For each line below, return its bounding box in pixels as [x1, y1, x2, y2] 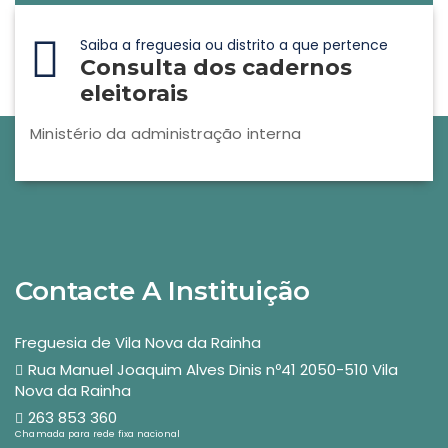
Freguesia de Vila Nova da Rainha [15, 332, 261, 353]
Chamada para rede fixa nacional [15, 428, 181, 440]
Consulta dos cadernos [80, 54, 352, 81]
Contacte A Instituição [15, 275, 310, 307]
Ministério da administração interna [30, 123, 301, 144]
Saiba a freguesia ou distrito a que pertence [80, 35, 388, 55]
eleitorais [80, 80, 188, 107]
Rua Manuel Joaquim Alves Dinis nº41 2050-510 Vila [28, 359, 398, 380]
